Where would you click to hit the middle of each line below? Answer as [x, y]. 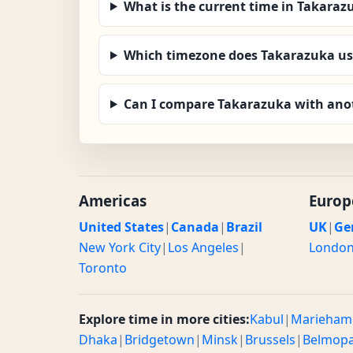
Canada [195, 227]
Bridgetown [160, 339]
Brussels [270, 339]
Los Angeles [203, 247]
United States [121, 227]
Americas [113, 200]
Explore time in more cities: [164, 319]
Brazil [244, 227]
